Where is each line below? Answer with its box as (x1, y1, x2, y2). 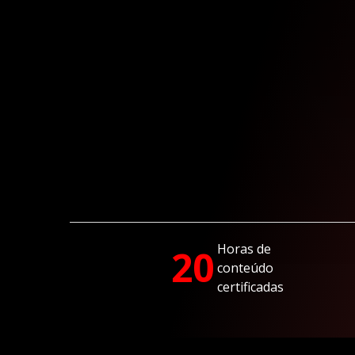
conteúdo (217, 258, 273, 277)
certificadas (217, 277, 284, 296)
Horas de (217, 239, 271, 258)
